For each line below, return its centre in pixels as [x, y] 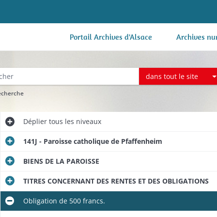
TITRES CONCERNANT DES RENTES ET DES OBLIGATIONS [116, 181]
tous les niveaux [74, 121]
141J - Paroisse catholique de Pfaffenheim [93, 141]
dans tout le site [172, 76]
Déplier [35, 121]
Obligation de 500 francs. [64, 201]
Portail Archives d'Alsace [111, 37]
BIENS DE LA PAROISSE [61, 161]
